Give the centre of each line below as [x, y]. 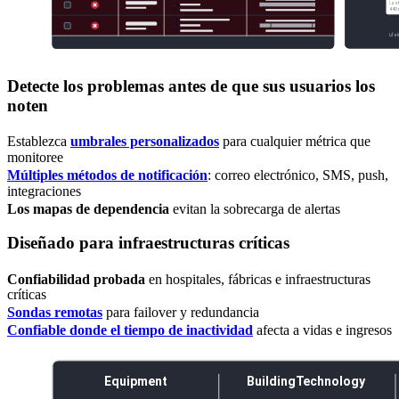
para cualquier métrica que [295, 141]
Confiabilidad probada [76, 279]
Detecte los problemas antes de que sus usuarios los [191, 85]
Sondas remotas [55, 312]
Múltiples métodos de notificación [107, 175]
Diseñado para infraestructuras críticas [148, 242]
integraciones [44, 191]
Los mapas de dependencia [88, 208]
